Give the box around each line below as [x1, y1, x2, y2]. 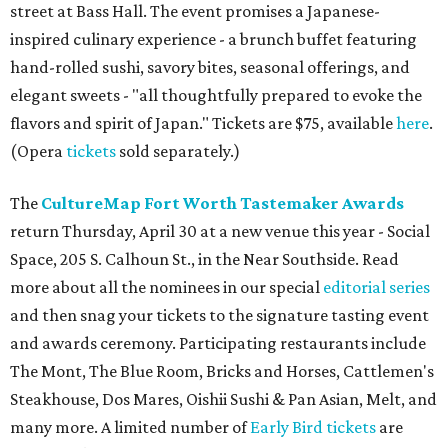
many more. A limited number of [10, 416, 250, 437]
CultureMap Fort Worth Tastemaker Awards [41, 192, 404, 213]
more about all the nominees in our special [10, 276, 323, 297]
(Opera [10, 140, 66, 161]
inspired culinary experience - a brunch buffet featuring [10, 28, 417, 49]
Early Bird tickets [250, 416, 376, 437]
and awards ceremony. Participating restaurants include [10, 332, 426, 353]
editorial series [323, 276, 430, 297]
